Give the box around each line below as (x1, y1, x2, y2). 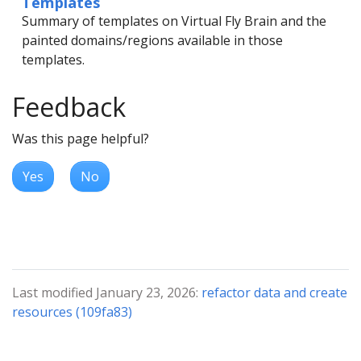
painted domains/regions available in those (22, 31, 283, 49)
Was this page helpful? (12, 130, 149, 147)
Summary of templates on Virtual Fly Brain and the (22, 12, 326, 30)
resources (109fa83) (12, 303, 132, 321)
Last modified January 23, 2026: (12, 284, 201, 301)
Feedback (12, 89, 126, 124)
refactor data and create (201, 284, 347, 301)
